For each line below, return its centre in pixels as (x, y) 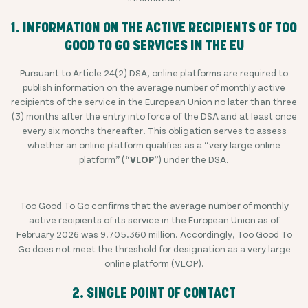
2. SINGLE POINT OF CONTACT (154, 293)
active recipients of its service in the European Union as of (154, 220)
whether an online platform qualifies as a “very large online (154, 145)
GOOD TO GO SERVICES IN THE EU (154, 45)
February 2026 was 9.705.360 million (96, 234)
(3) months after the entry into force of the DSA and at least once (154, 116)
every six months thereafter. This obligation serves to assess (154, 130)
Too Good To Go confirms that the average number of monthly (154, 205)
